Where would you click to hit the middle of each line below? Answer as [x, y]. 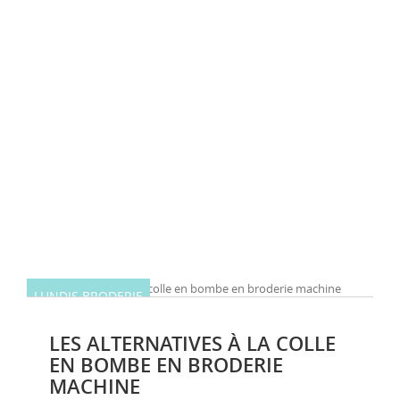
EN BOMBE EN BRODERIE [166, 365]
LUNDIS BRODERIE [88, 296]
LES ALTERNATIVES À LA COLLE [192, 343]
